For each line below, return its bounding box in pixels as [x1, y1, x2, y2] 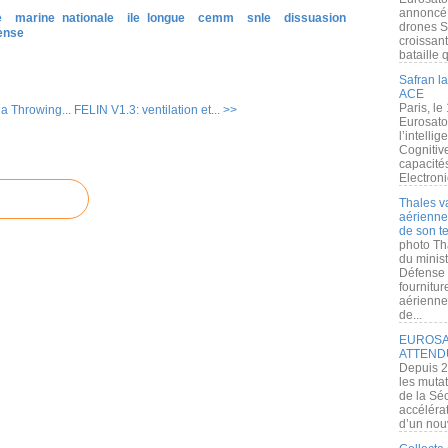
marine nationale [15, 11, 114, 25]
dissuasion [284, 11, 346, 25]
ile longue [127, 11, 185, 25]
